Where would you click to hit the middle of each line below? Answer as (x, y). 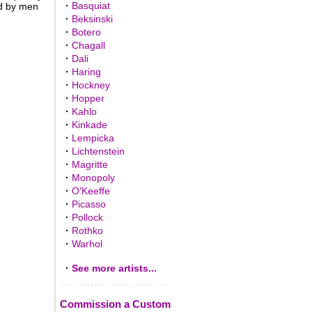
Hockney (91, 85)
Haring (86, 72)
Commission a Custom (115, 304)
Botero (86, 32)
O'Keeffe (91, 191)
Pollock (87, 217)
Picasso (88, 204)
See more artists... (114, 268)
